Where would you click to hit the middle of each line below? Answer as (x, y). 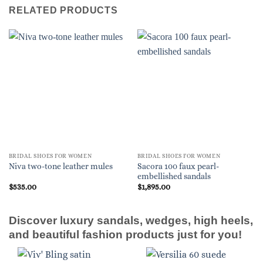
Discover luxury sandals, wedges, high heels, (131, 220)
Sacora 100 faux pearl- (178, 166)
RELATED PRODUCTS (63, 10)
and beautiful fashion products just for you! (125, 234)
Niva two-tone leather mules (60, 167)
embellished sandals (174, 176)
